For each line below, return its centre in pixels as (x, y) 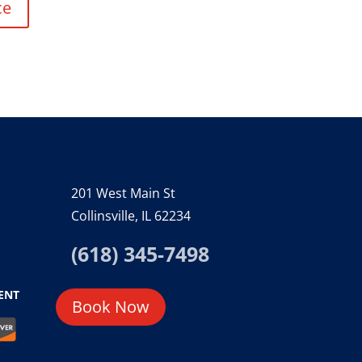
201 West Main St (123, 194)
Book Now (110, 307)
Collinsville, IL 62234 (130, 216)
